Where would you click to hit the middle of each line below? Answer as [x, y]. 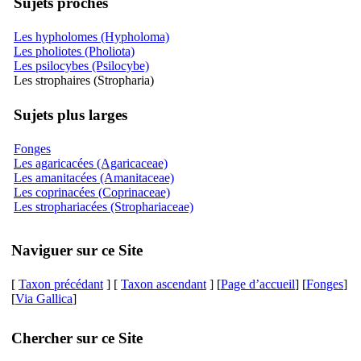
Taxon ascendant [164, 284]
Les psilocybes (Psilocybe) [81, 65]
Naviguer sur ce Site [77, 250]
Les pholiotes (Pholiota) [74, 51]
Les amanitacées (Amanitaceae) [94, 177]
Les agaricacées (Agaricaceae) [91, 163]
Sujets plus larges [71, 114]
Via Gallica [44, 299]
